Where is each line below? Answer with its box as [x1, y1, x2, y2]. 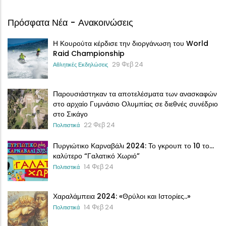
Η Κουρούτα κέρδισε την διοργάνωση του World [53, 38, 208, 48]
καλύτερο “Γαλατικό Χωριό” [53, 150, 140, 161]
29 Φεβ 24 [112, 59, 143, 69]
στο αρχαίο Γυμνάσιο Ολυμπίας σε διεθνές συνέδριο [53, 98, 218, 109]
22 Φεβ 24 [84, 120, 115, 130]
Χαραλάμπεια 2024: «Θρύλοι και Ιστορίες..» [53, 191, 191, 201]
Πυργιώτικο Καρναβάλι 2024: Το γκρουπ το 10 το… [53, 140, 214, 151]
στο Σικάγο [53, 108, 88, 119]
